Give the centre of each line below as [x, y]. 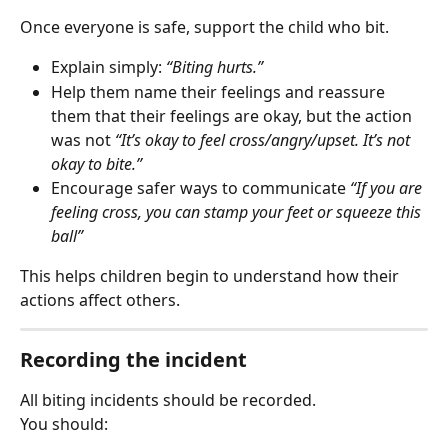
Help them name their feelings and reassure [220, 91]
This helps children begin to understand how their [211, 275]
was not [83, 139]
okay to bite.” [96, 163]
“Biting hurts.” [214, 67]
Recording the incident [133, 359]
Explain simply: [108, 67]
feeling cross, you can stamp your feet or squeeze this [238, 211]
